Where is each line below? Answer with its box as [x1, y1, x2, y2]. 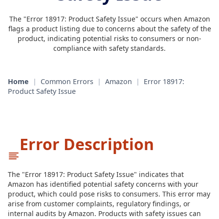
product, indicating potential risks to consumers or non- [18, 34, 201, 43]
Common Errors [41, 77, 93, 86]
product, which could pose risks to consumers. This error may [8, 189, 210, 198]
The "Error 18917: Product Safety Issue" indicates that [8, 170, 184, 179]
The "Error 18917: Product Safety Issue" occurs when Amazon [9, 14, 210, 23]
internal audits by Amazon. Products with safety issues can [8, 209, 201, 218]
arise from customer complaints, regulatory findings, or [8, 199, 190, 208]
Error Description [20, 133, 154, 154]
